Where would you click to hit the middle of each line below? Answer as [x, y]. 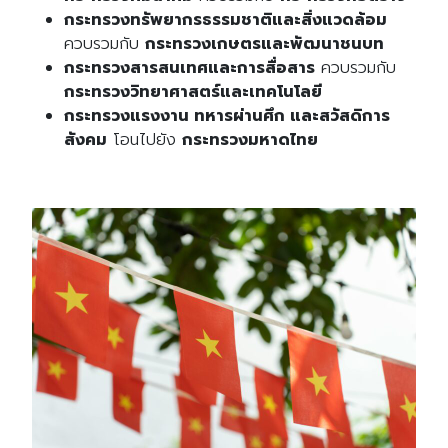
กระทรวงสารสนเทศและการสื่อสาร [189, 68]
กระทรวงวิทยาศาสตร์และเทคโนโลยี [193, 92]
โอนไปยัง [144, 140]
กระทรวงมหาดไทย [250, 140]
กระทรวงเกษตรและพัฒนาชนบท [264, 44]
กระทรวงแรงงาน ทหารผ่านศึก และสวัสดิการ [227, 116]
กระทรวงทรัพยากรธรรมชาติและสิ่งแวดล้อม [225, 20]
